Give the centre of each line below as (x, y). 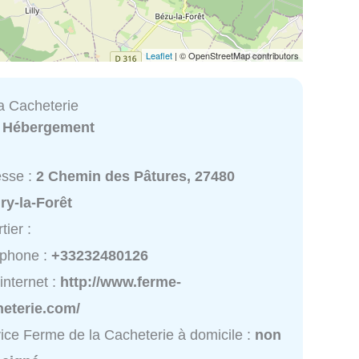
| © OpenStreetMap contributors (236, 55)
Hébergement (49, 127)
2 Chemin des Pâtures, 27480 (136, 177)
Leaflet (159, 55)
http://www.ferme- (121, 282)
